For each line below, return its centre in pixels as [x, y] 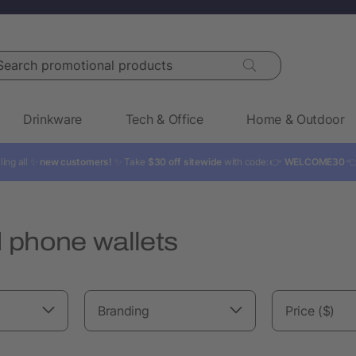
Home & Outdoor [296, 119]
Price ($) [310, 310]
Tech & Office [164, 119]
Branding [124, 310]
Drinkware [53, 119]
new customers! [76, 161]
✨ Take [130, 161]
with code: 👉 [253, 161]
